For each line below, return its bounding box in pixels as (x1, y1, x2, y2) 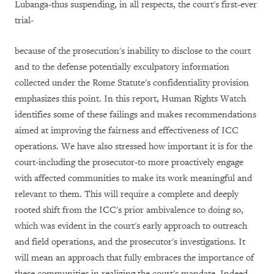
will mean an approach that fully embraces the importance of (15, 251, 254, 264)
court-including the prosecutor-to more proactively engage (15, 156, 243, 168)
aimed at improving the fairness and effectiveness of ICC (15, 124, 239, 136)
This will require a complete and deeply (84, 188, 239, 200)
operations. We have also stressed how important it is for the (15, 140, 253, 152)
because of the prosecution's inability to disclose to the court (15, 45, 251, 57)
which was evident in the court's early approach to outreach (15, 220, 247, 232)
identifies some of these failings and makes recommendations (15, 108, 256, 120)
